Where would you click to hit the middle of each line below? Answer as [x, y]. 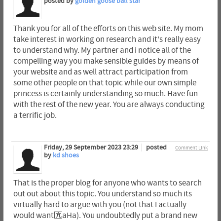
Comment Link [192, 148]
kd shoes [66, 156]
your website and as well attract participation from [100, 72]
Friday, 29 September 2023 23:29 [92, 148]
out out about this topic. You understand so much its [102, 194]
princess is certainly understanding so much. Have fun [105, 94]
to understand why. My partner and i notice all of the [102, 51]
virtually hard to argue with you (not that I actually [100, 205]
